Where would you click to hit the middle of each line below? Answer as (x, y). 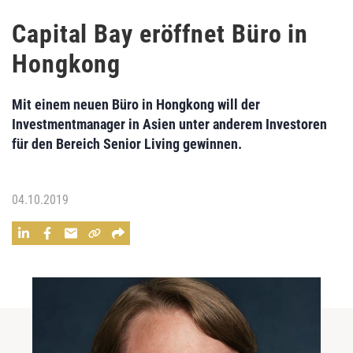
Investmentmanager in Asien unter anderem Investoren (169, 124)
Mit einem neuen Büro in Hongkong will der (136, 104)
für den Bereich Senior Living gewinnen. (127, 144)
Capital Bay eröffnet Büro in (160, 34)
